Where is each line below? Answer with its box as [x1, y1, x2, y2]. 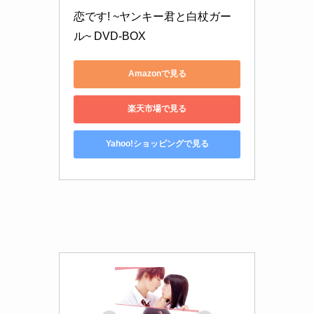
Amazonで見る [128, 69, 186, 79]
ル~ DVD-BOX [74, 29, 146, 42]
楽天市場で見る [128, 104, 186, 114]
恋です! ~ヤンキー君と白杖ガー [74, 10, 231, 22]
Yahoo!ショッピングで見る [105, 139, 209, 149]
